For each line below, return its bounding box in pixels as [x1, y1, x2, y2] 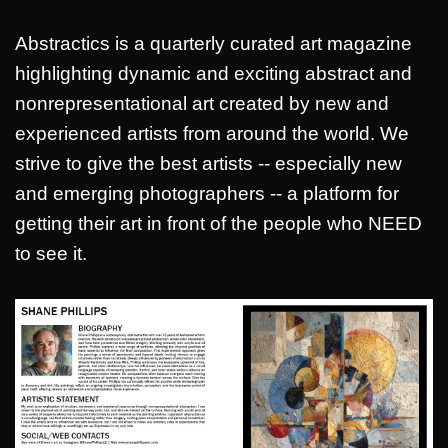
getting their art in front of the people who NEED [15, 212, 422, 234]
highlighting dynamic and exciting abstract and [15, 62, 412, 84]
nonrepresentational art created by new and [15, 92, 389, 114]
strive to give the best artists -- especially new [15, 152, 402, 174]
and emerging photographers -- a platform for [15, 182, 399, 204]
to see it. [15, 242, 87, 264]
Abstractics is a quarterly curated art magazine [15, 32, 412, 54]
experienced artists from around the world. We [15, 122, 409, 144]
